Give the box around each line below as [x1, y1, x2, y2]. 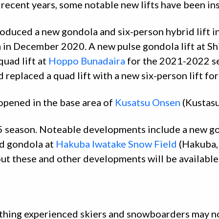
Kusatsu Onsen [115, 96, 180, 109]
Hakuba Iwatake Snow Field [56, 138, 177, 150]
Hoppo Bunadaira [48, 55, 125, 67]
